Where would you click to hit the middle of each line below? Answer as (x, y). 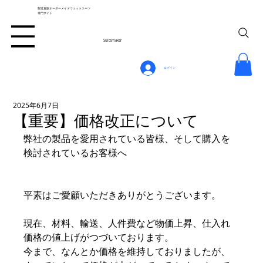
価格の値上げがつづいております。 (99, 237)
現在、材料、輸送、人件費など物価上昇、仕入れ (127, 223)
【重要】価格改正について (106, 121)
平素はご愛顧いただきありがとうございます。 (122, 195)
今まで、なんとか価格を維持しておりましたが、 (127, 252)
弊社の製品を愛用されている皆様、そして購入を (127, 139)
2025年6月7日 (36, 105)
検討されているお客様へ (75, 153)
